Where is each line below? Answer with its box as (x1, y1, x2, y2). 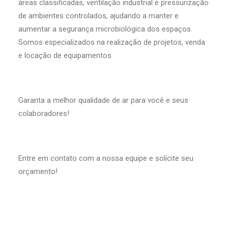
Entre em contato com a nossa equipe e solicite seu (18, 154, 193, 163)
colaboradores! (18, 109, 69, 118)
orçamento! (18, 167, 58, 176)
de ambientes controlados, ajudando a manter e (18, 11, 179, 20)
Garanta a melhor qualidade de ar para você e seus (18, 96, 188, 105)
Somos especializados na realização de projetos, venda (18, 38, 205, 47)
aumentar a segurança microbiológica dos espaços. (18, 24, 192, 34)
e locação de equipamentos (18, 51, 111, 60)
